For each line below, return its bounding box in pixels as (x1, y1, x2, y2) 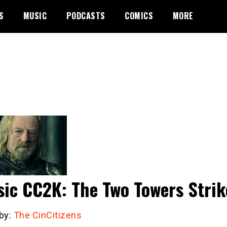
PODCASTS (66, 10, 105, 22)
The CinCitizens (13, 209, 82, 220)
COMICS (125, 10, 153, 22)
